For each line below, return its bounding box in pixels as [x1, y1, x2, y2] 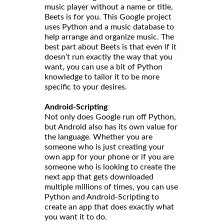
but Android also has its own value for [44, 122, 177, 131]
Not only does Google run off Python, [44, 112, 176, 121]
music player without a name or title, [44, 2, 173, 11]
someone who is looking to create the [44, 162, 175, 171]
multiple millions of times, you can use [44, 182, 178, 191]
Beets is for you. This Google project [44, 12, 171, 21]
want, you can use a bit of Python [44, 62, 162, 71]
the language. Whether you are [44, 132, 152, 141]
